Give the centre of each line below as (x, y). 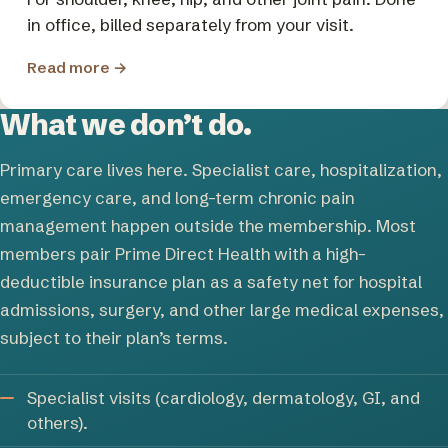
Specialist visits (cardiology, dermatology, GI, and (224, 398)
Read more (70, 67)
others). (58, 423)
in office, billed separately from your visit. (191, 25)
